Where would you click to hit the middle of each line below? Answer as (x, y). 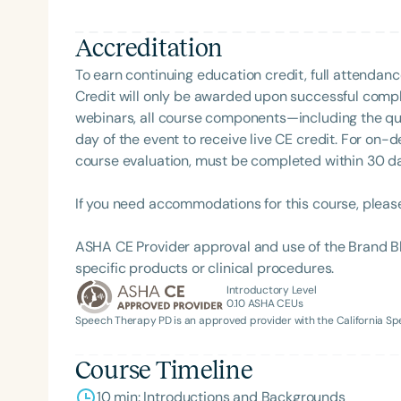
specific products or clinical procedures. (205, 268)
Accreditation (149, 47)
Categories (343, 236)
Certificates (346, 307)
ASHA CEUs (274, 303)
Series (328, 272)
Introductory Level (271, 290)
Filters (328, 200)
